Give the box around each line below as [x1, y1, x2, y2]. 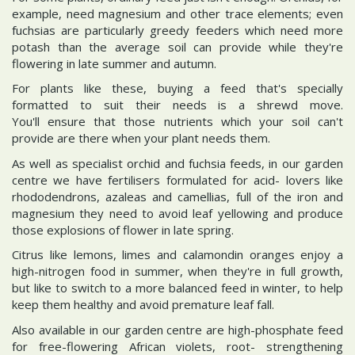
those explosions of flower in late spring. [12, 221, 234, 238]
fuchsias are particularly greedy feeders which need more [12, 21, 343, 38]
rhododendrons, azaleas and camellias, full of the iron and [12, 188, 343, 204]
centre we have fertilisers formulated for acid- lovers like [12, 171, 343, 188]
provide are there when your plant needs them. [12, 130, 270, 146]
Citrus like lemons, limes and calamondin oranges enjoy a [12, 246, 343, 262]
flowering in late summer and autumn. [12, 55, 216, 71]
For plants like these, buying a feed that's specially [12, 80, 343, 96]
